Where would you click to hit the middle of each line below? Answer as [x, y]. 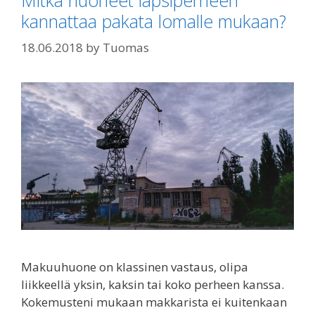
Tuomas [126, 48]
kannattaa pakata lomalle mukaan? [154, 21]
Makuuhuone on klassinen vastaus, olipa [135, 266]
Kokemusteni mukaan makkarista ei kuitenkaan [154, 302]
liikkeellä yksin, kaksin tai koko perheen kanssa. [153, 284]
